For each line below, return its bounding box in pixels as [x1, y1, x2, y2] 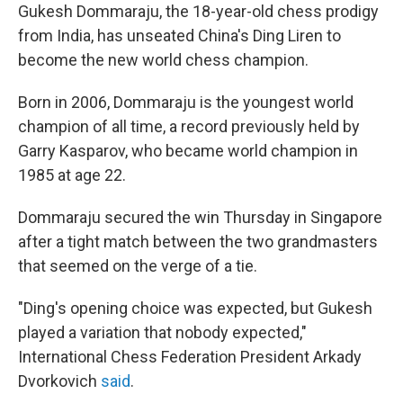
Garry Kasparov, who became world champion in [18, 141, 358, 160]
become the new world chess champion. [18, 50, 309, 69]
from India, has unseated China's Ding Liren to [18, 26, 341, 45]
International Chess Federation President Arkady [18, 347, 362, 366]
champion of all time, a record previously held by [18, 117, 360, 136]
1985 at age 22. [18, 166, 126, 184]
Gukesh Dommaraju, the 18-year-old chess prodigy [18, 2, 379, 21]
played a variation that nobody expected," [18, 323, 307, 342]
